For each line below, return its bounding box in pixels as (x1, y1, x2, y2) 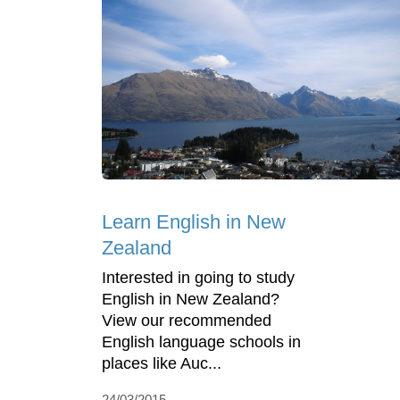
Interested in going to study (102, 269, 295, 287)
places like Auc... (102, 354, 221, 373)
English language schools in (102, 333, 301, 352)
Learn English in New (102, 211, 286, 234)
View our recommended (102, 312, 271, 330)
